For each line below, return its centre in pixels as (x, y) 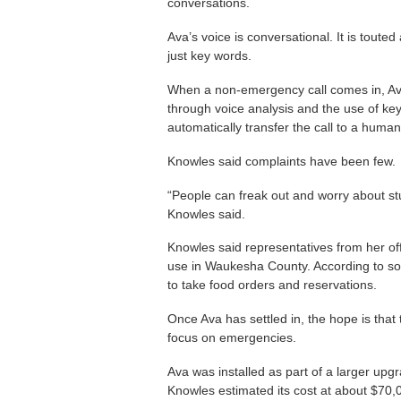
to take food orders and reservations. (272, 285)
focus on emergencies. (232, 338)
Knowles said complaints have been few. (282, 161)
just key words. (209, 56)
